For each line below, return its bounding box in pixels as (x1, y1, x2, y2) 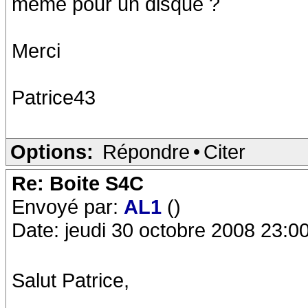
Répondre (102, 140, 190, 163)
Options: (10, 140, 93, 163)
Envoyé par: (12, 195, 124, 218)
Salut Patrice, (12, 269, 129, 291)
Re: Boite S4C (12, 172, 144, 195)
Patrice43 (12, 86, 96, 109)
